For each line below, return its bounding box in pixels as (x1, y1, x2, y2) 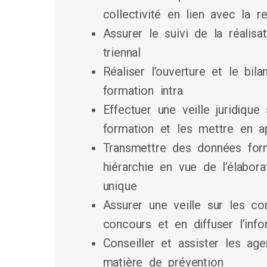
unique (103, 179, 137, 194)
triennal (103, 45, 141, 60)
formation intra (103, 83, 183, 98)
